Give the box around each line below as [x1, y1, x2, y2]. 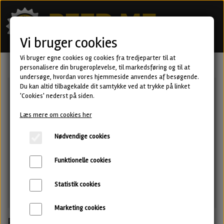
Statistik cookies [54, 180, 100, 188]
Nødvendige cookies [54, 132, 110, 141]
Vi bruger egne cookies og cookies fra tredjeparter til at [19, 54, 175, 62]
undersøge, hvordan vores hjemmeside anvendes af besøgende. [19, 73, 199, 81]
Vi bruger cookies [19, 34, 117, 51]
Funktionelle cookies [54, 156, 111, 164]
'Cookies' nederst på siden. [19, 92, 94, 100]
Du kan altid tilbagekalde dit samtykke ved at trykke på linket [19, 82, 190, 90]
